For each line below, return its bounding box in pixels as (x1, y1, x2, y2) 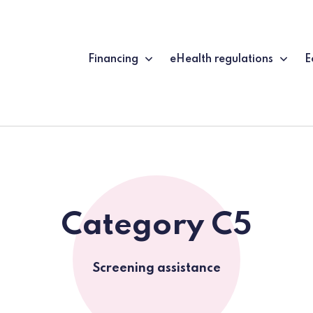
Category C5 (61, 210, 252, 241)
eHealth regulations (170, 54, 273, 65)
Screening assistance (92, 262, 221, 275)
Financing (88, 54, 138, 65)
